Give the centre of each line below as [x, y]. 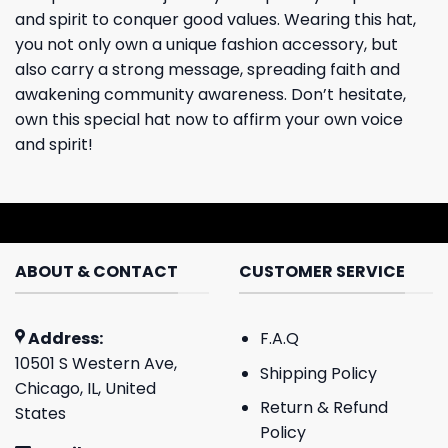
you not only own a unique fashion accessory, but [206, 45]
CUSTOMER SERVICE [322, 272]
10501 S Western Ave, [96, 363]
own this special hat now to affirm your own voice [209, 120]
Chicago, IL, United [85, 388]
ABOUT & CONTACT [96, 272]
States [40, 413]
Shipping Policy [318, 373]
